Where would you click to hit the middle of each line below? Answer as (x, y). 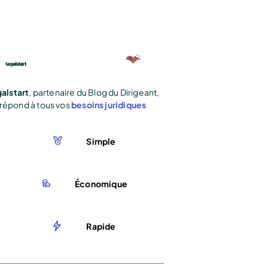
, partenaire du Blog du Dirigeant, (94, 92)
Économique (101, 183)
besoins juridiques (109, 105)
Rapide (101, 226)
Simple (101, 141)
